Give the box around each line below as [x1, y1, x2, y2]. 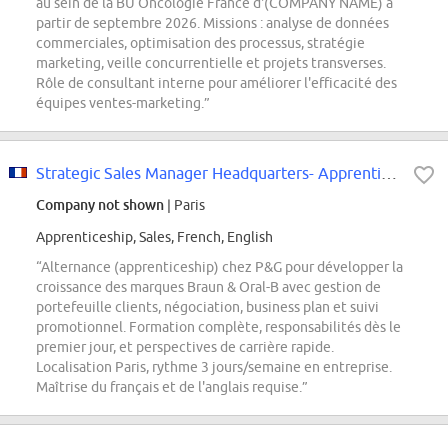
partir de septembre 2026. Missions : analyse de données [36, 15, 389, 32]
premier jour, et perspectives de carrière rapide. [36, 339, 334, 356]
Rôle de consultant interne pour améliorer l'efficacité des [36, 75, 397, 92]
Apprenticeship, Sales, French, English [36, 229, 273, 246]
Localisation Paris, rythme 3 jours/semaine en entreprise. [36, 359, 392, 376]
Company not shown [36, 196, 164, 214]
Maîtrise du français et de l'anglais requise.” [36, 379, 308, 396]
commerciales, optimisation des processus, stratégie [36, 35, 365, 52]
